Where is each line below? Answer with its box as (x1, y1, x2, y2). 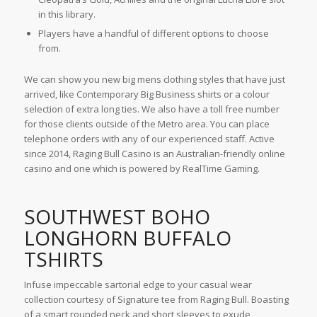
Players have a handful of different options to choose (38, 27, 269, 40)
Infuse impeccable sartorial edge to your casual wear (23, 278, 252, 292)
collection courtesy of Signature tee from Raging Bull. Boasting (23, 293, 289, 306)
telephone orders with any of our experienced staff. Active (23, 132, 275, 146)
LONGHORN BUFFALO (23, 224, 231, 252)
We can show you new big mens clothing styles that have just (23, 73, 285, 86)
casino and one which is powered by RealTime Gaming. (23, 162, 260, 175)
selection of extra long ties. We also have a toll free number (23, 103, 279, 116)
